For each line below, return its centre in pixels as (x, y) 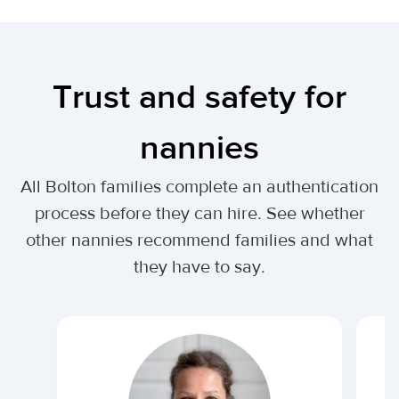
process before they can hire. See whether (199, 213)
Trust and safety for (199, 98)
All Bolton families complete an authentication (199, 187)
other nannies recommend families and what (199, 240)
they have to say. (199, 267)
